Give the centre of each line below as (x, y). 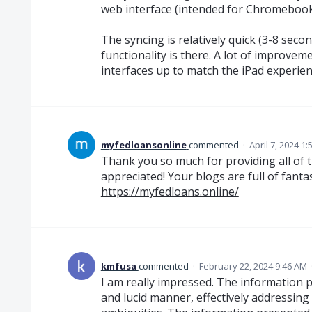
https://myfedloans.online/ (170, 191)
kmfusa (118, 266)
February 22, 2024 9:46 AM (253, 266)
